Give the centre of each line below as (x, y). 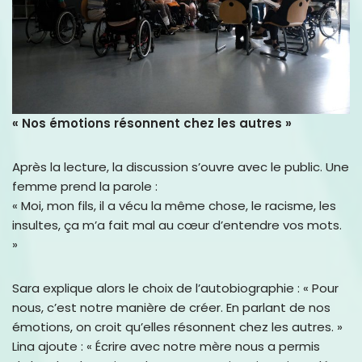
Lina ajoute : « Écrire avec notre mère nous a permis (166, 346)
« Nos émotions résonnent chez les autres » (152, 123)
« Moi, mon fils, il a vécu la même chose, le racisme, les (174, 205)
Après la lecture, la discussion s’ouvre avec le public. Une (181, 166)
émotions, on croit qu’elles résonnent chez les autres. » (177, 326)
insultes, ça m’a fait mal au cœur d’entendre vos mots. (177, 225)
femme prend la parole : (85, 186)
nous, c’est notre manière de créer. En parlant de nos (171, 307)
